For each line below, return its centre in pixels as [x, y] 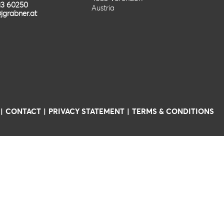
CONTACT [23, 111]
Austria [103, 7]
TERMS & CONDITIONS [173, 111]
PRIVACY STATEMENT [86, 111]
